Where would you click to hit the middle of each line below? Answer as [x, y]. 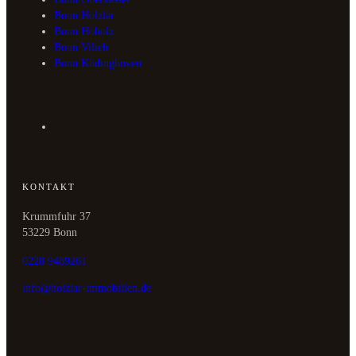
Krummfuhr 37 [56, 216]
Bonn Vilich [81, 47]
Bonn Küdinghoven [98, 63]
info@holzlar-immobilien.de [87, 288]
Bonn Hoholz [84, 31]
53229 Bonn [50, 232]
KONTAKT [49, 186]
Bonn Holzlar [84, 15]
